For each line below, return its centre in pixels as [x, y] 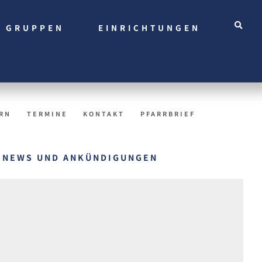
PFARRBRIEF [168, 114]
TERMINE [47, 114]
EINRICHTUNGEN [149, 27]
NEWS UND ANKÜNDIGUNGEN [80, 158]
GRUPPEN [35, 27]
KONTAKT [104, 114]
